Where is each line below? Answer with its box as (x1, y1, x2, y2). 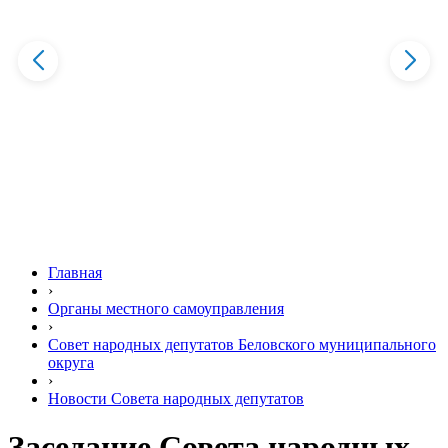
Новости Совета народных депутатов (48, 390, 304, 407)
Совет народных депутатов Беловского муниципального (48, 336, 436, 353)
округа (48, 354, 94, 371)
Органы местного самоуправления (48, 300, 284, 317)
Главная (48, 264, 102, 281)
